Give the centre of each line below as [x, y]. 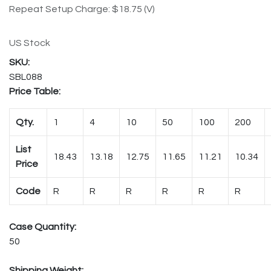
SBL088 [26, 77]
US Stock [30, 43]
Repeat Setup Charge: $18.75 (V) [82, 9]
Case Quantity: [43, 227]
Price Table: [35, 91]
